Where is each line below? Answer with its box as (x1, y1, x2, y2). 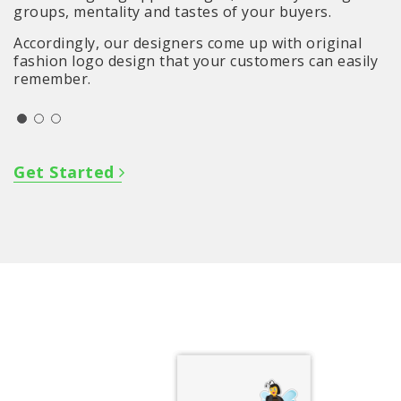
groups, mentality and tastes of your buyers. (13, 2, 331, 22)
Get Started (13, 161, 119, 183)
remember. (13, 69, 91, 90)
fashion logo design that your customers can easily (13, 51, 378, 72)
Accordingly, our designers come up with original (13, 33, 362, 54)
